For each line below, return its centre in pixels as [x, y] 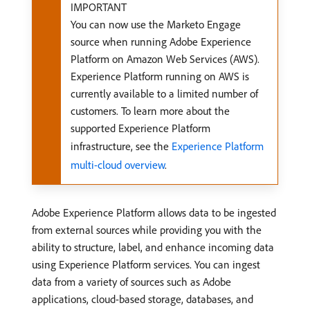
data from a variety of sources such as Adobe [131, 282]
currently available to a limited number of [164, 93]
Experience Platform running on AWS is [160, 76]
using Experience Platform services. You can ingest [146, 264]
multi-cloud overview [118, 165]
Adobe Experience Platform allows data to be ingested [154, 212]
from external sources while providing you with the [147, 230]
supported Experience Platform [140, 128]
